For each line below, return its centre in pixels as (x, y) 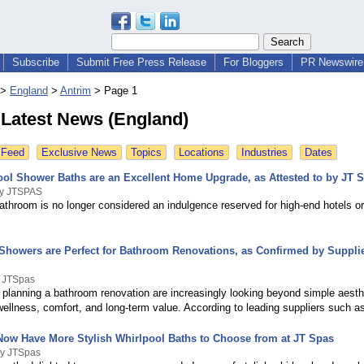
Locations (201, 153)
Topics (146, 153)
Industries (264, 153)
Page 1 (121, 91)
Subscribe (36, 62)
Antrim (76, 91)
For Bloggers (253, 62)
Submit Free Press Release (141, 62)
